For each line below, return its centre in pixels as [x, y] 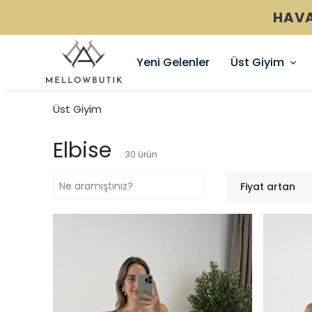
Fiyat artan [268, 187]
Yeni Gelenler [173, 62]
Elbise [82, 150]
